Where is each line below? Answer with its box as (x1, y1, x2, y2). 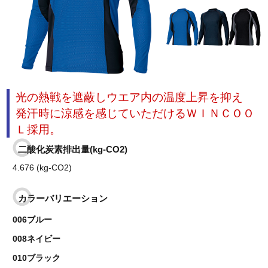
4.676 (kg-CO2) (13, 162, 72, 172)
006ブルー (13, 214, 53, 224)
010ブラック (13, 252, 61, 263)
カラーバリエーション (18, 193, 108, 203)
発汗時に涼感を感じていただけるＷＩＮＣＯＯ (16, 106, 255, 120)
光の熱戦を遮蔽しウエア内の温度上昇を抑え (16, 90, 243, 103)
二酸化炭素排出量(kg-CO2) (18, 144, 128, 154)
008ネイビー (13, 233, 61, 243)
